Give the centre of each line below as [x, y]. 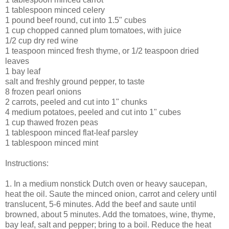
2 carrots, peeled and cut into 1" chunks [76, 102]
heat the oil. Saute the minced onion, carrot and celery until [111, 194]
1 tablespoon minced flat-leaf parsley [72, 133]
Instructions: [27, 163]
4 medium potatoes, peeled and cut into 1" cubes [93, 112]
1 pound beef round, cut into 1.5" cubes [76, 20]
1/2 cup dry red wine [42, 41]
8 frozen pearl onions [43, 92]
